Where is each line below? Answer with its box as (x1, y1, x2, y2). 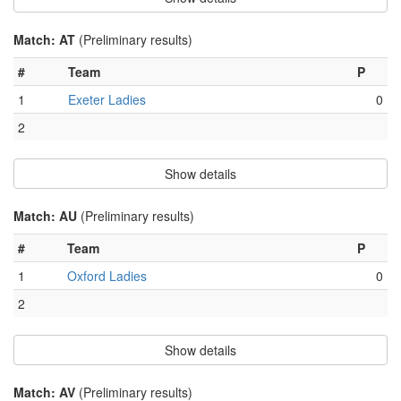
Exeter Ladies (68, 90, 146, 109)
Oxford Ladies (67, 267, 147, 286)
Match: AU (13, 207, 81, 226)
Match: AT (13, 30, 79, 49)
